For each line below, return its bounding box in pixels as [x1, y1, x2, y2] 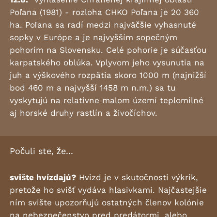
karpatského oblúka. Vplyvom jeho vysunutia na [10, 58, 204, 67]
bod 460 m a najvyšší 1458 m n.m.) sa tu [10, 83, 175, 93]
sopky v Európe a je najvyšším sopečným [10, 32, 177, 42]
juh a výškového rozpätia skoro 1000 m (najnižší [10, 70, 206, 80]
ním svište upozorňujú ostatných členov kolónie [10, 198, 204, 207]
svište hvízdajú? [10, 172, 76, 182]
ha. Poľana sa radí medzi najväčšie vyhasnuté [10, 20, 196, 30]
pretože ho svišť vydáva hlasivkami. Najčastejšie [10, 185, 207, 195]
